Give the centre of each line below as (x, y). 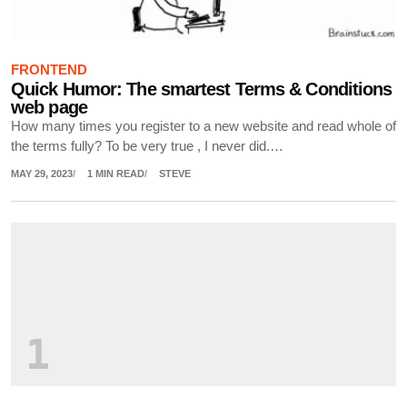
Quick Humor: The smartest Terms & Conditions (202, 89)
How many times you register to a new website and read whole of (203, 126)
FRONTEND (49, 69)
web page (49, 107)
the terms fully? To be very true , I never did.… (147, 146)
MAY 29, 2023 (42, 173)
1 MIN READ (115, 173)
